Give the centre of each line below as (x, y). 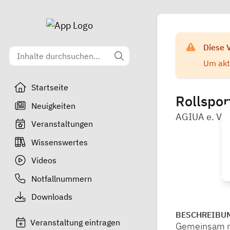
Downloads (52, 197)
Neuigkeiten (53, 106)
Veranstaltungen (62, 124)
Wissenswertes (59, 142)
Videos (44, 160)
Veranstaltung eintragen (75, 222)
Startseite (50, 87)
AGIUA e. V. (200, 117)
